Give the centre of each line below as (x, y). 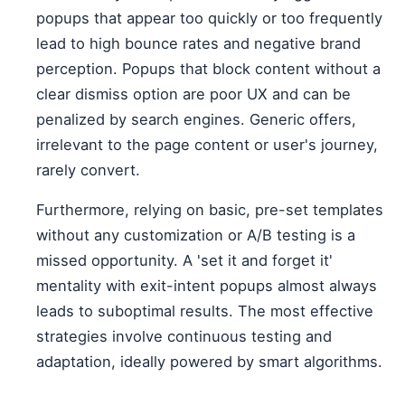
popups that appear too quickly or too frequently (209, 19)
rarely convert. (88, 170)
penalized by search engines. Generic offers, (196, 120)
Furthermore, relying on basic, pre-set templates (210, 210)
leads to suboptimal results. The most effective (205, 311)
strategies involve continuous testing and (184, 337)
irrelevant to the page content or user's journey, (207, 145)
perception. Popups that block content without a (208, 69)
